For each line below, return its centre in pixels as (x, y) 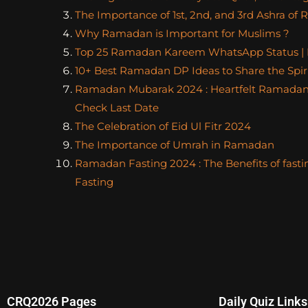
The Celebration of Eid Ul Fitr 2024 (163, 126)
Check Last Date (117, 107)
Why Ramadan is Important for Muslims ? (182, 33)
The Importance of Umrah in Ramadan (174, 144)
